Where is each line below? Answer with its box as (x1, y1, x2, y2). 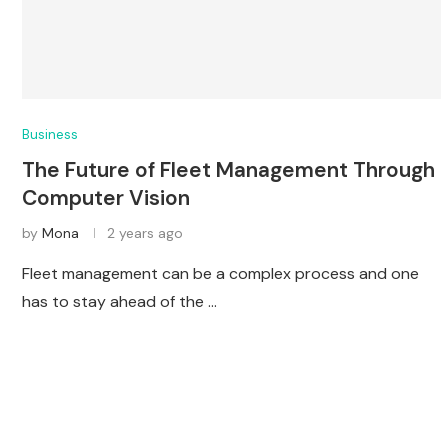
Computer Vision (22, 184, 190, 213)
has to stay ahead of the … (22, 291, 217, 313)
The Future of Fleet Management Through (22, 156, 435, 185)
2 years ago (107, 224, 183, 243)
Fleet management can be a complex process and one (22, 263, 419, 285)
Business (22, 126, 78, 144)
